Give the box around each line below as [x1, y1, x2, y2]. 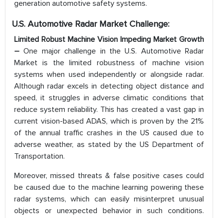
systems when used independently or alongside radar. [14, 70, 204, 80]
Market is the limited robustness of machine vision [14, 58, 204, 68]
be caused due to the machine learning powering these [14, 182, 204, 193]
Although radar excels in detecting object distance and [14, 81, 204, 91]
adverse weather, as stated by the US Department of [14, 140, 204, 150]
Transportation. [14, 151, 65, 162]
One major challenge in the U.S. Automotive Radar [19, 46, 204, 56]
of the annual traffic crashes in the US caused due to [14, 128, 204, 138]
